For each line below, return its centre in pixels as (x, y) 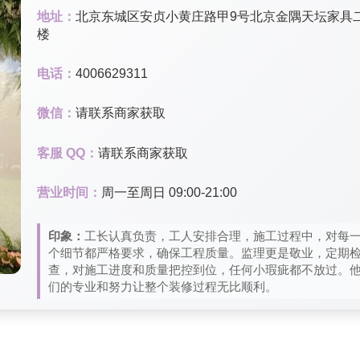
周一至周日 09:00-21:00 (169, 192)
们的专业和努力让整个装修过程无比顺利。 (163, 286)
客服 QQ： (67, 153)
